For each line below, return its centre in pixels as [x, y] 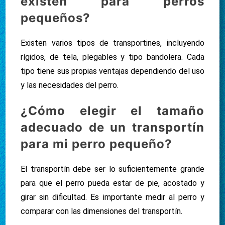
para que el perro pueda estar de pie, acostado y [113, 183]
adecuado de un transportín [113, 127]
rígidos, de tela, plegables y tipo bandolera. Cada [113, 57]
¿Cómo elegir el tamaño [113, 110]
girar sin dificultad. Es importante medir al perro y [113, 197]
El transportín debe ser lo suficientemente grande [113, 169]
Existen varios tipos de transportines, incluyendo [113, 43]
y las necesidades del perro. [70, 85]
